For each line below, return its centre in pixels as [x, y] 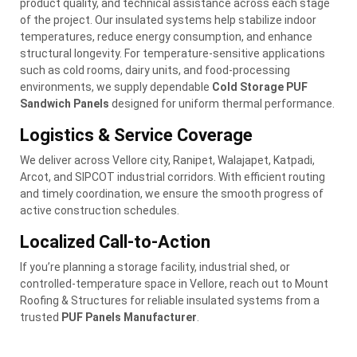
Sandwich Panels [65, 103]
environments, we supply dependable [116, 86]
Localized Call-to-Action [115, 241]
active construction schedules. [100, 210]
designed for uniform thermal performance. [222, 103]
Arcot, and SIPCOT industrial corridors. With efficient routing [173, 177]
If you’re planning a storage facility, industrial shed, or [155, 267]
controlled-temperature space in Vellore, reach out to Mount [174, 283]
